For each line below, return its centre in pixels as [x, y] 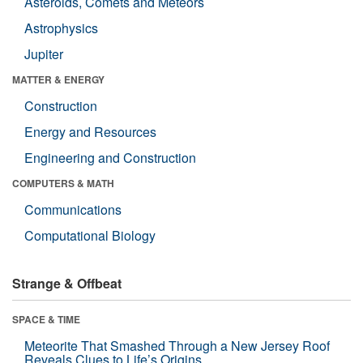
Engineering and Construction [110, 157]
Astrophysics [61, 28]
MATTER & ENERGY [58, 79]
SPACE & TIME [46, 319]
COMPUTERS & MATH [63, 183]
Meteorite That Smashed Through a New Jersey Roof [177, 345]
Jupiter [44, 53]
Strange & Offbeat [67, 283]
